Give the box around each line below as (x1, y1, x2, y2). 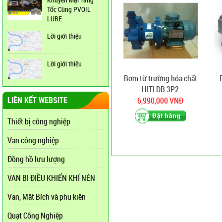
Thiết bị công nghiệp (7, 115, 70, 127)
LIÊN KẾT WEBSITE (7, 94, 67, 106)
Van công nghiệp (7, 134, 59, 146)
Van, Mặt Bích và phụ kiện (7, 191, 86, 202)
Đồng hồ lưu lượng (7, 153, 65, 165)
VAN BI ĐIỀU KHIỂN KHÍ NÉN (7, 172, 95, 183)
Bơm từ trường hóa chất (123, 73, 197, 84)
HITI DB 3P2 (142, 84, 179, 95)
